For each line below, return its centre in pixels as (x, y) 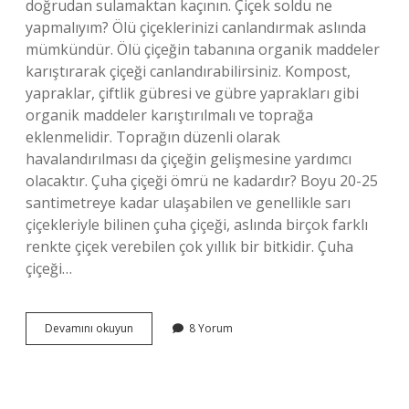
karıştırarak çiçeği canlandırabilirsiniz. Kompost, (188, 71)
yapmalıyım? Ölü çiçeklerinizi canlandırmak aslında (196, 27)
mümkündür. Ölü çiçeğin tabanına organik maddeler (203, 49)
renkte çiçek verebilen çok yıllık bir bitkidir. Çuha (189, 246)
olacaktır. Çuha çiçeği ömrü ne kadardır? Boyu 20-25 (202, 181)
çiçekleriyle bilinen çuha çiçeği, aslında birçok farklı (197, 225)
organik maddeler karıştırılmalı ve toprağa (169, 115)
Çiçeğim (153, 344)
